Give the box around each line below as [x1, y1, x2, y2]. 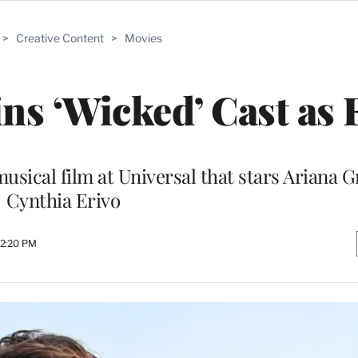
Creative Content [16, 31, 104, 45]
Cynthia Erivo [6, 186, 121, 213]
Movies [125, 31, 162, 45]
